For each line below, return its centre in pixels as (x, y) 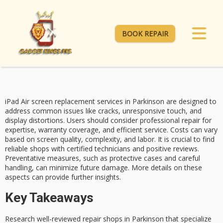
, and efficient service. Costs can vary (158, 130)
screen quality (59, 139)
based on (21, 139)
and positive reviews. (165, 149)
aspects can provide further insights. (63, 177)
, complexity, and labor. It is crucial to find (148, 139)
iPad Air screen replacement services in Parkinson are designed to (111, 102)
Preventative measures (42, 158)
